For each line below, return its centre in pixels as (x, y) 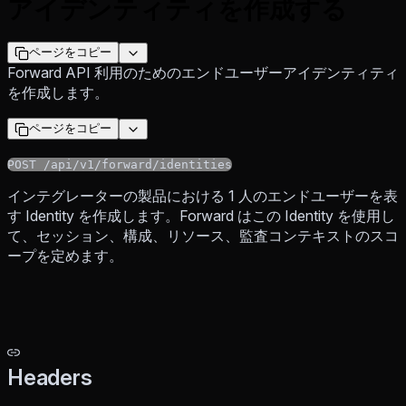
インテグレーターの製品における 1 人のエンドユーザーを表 (203, 196)
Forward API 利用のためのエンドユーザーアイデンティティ (203, 73)
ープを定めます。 (65, 256)
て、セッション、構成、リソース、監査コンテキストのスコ (203, 236)
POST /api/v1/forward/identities (120, 165)
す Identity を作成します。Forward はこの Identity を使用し (201, 216)
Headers (50, 378)
